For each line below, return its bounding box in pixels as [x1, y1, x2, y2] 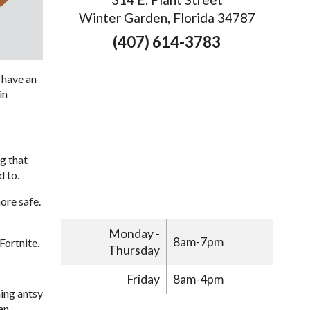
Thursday [108, 243, 161, 258]
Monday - [109, 226, 161, 241]
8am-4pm [173, 271, 224, 286]
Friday [127, 271, 161, 286]
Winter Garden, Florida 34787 [78, 10, 255, 26]
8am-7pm [173, 235, 224, 250]
